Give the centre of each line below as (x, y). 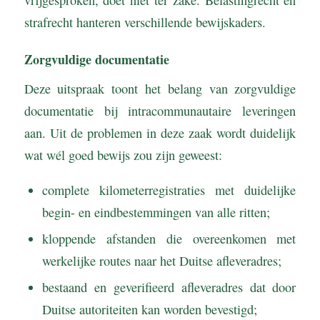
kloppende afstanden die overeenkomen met (169, 239)
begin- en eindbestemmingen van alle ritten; (156, 212)
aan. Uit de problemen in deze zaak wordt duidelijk (160, 132)
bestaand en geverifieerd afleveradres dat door (169, 287)
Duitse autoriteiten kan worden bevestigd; (149, 310)
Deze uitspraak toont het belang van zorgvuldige (160, 88)
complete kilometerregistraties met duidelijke (169, 190)
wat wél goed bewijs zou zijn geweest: (123, 155)
